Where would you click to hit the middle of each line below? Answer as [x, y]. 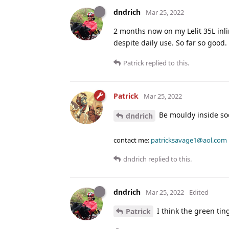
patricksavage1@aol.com [189, 140]
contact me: [132, 140]
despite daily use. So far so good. [170, 42]
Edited [199, 192]
